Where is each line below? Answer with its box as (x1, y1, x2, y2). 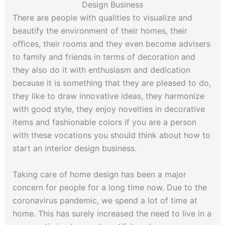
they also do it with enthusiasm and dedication (12, 64, 190, 75)
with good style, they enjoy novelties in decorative (12, 103, 205, 114)
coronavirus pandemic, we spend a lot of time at (12, 195, 197, 205)
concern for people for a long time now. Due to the (12, 182, 207, 192)
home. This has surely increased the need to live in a (12, 208, 211, 218)
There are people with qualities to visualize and (12, 12, 192, 23)
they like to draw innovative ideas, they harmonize (12, 90, 204, 101)
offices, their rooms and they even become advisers (12, 38, 210, 49)
